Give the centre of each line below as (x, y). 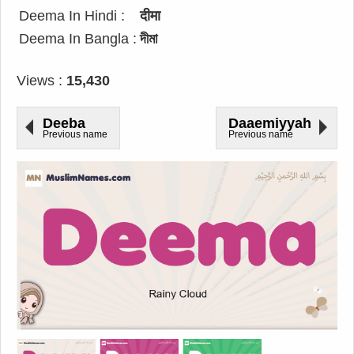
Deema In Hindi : (72, 16)
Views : (41, 81)
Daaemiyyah (270, 123)
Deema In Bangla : (78, 39)
